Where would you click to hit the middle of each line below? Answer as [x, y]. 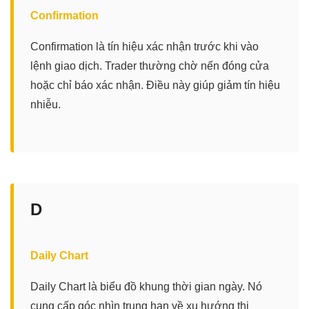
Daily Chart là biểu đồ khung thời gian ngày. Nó [146, 286]
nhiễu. [46, 104]
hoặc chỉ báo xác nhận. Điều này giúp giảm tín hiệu [155, 85]
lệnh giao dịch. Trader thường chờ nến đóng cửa [150, 66]
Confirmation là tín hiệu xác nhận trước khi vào [144, 46]
